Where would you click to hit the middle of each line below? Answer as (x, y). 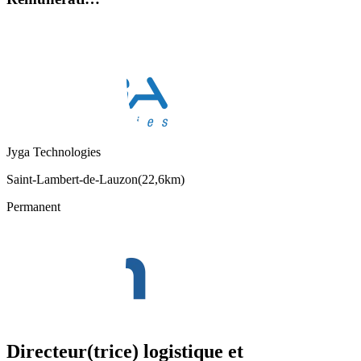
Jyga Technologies (54, 152)
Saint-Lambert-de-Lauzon (72, 180)
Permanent (33, 207)
